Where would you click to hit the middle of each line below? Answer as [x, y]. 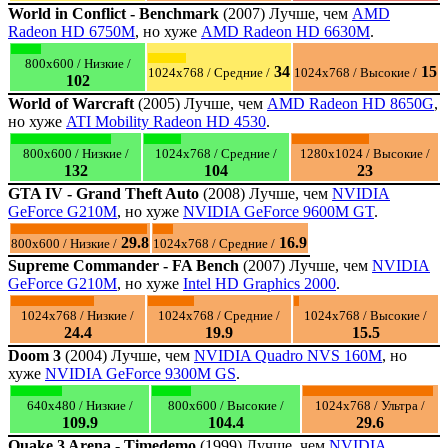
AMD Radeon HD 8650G [350, 103]
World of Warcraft [71, 103]
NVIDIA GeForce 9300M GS [140, 373]
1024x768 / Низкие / [77, 315]
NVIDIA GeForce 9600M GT [278, 211]
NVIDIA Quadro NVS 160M [288, 355]
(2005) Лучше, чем [200, 103]
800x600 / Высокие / [225, 405]
